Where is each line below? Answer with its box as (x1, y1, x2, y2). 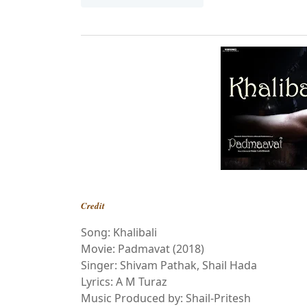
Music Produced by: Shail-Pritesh (81, 291, 251, 306)
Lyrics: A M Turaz (81, 274, 167, 289)
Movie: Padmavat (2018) (81, 241, 204, 256)
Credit (81, 199, 105, 212)
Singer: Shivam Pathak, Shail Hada (81, 258, 257, 273)
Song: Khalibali (81, 225, 157, 240)
